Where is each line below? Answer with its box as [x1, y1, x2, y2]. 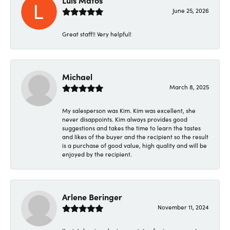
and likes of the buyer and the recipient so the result [62, 132, 208, 141]
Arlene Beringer [62, 190, 122, 202]
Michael [62, 70, 92, 82]
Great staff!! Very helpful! [62, 29, 131, 38]
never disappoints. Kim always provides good [62, 114, 187, 123]
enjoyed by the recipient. [62, 149, 132, 158]
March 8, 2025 [169, 82, 209, 91]
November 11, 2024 [158, 202, 209, 211]
